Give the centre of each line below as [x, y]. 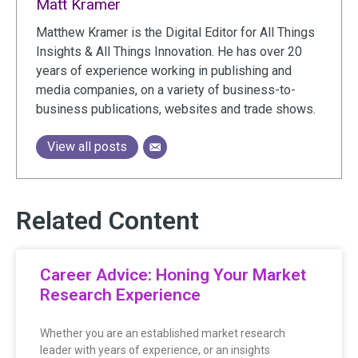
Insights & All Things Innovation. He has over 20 [169, 51]
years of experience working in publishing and [164, 70]
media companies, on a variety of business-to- [166, 89]
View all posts [87, 146]
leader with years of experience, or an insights [155, 350]
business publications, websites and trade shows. [176, 109]
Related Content [107, 220]
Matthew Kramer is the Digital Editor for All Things [175, 32]
